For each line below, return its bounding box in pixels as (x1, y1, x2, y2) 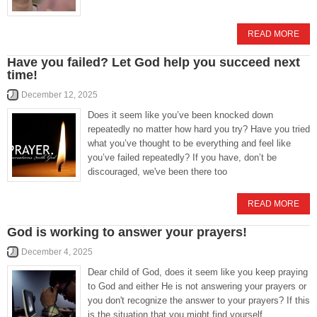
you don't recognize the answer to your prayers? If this (88, 295, 310, 306)
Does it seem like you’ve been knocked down (88, 110, 273, 120)
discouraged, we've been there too (88, 166, 227, 177)
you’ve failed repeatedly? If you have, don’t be (88, 152, 277, 163)
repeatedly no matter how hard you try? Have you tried (88, 124, 310, 134)
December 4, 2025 (21, 247, 93, 257)
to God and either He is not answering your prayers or (88, 281, 306, 292)
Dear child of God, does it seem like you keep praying (88, 267, 308, 277)
